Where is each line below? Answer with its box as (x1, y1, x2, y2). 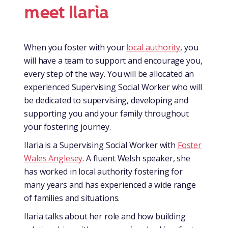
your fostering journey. (24, 121, 111, 132)
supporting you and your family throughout (24, 107, 189, 119)
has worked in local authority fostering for (24, 165, 183, 177)
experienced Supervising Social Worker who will (24, 81, 202, 93)
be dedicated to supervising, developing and (24, 94, 188, 106)
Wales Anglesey (24, 152, 83, 164)
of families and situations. (24, 192, 120, 204)
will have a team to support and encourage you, (24, 54, 203, 66)
